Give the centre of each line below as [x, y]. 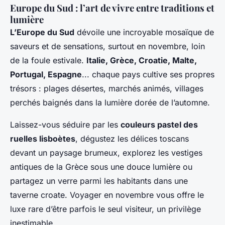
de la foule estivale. [48, 60]
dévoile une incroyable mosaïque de [144, 32]
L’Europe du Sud [42, 32]
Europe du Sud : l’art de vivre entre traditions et [112, 8]
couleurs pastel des [159, 124]
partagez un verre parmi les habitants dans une [99, 181]
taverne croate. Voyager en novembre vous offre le [107, 195]
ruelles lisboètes [43, 138]
